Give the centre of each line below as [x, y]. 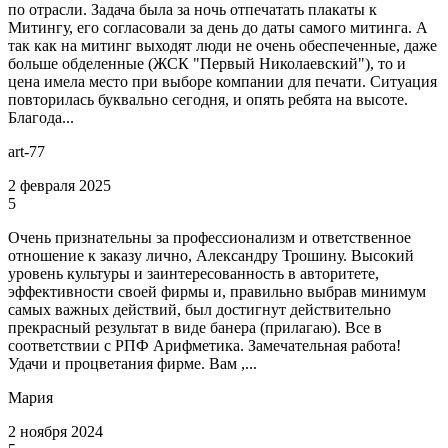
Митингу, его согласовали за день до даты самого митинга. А [218, 28]
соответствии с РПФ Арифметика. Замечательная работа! [204, 346]
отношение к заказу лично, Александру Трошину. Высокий [211, 256]
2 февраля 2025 [59, 186]
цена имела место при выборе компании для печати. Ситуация [222, 82]
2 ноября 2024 [55, 432]
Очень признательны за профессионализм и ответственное [209, 238]
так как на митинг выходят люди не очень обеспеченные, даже [222, 46]
